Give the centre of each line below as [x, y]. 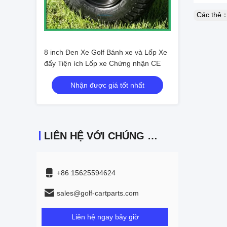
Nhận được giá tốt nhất [107, 85]
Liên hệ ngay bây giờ [105, 217]
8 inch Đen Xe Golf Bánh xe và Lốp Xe [106, 52]
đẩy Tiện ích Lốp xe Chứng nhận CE [102, 63]
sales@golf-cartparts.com [98, 193]
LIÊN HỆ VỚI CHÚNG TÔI [153, 136]
